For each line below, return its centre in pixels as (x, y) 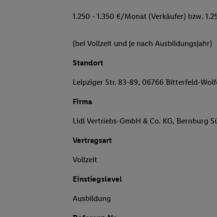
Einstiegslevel (97, 179)
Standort (88, 63)
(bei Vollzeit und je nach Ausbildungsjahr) (142, 44)
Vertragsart (92, 140)
